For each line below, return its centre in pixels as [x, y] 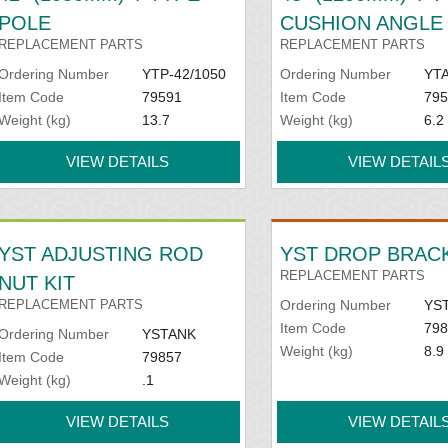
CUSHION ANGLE [362, 22]
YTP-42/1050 [183, 73]
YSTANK [168, 333]
